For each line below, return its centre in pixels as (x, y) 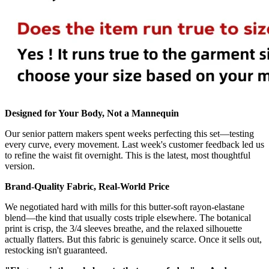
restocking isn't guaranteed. (56, 250)
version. (20, 166)
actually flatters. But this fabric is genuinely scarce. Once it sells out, (133, 239)
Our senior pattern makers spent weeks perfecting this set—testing (129, 133)
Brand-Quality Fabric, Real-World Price (87, 186)
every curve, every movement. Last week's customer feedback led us (134, 144)
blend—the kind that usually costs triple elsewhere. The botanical (128, 217)
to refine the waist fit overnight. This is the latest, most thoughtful (128, 155)
